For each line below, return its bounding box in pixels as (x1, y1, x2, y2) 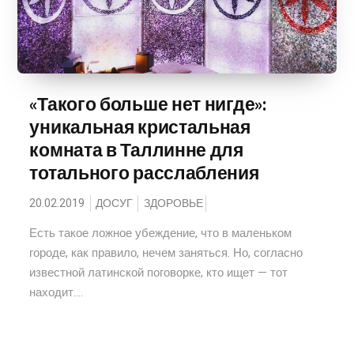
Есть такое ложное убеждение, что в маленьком (29, 224, 292, 242)
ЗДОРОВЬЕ (144, 195, 204, 212)
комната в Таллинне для (29, 138, 243, 162)
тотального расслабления (29, 161, 259, 185)
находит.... (29, 284, 84, 301)
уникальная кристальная (29, 115, 250, 139)
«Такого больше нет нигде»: (29, 92, 267, 116)
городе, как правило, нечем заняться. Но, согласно (29, 244, 303, 262)
